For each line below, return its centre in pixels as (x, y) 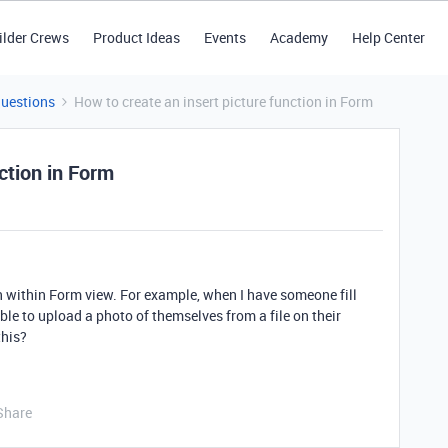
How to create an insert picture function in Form (223, 101)
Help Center (388, 37)
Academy (298, 37)
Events (224, 37)
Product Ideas (136, 37)
